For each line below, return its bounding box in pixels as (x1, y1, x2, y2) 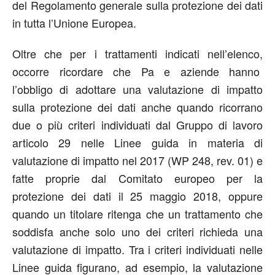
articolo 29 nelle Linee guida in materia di (12, 134, 263, 151)
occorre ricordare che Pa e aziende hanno (12, 63, 263, 80)
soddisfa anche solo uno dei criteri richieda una (12, 223, 263, 240)
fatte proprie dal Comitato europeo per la (12, 170, 263, 187)
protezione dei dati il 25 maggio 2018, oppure (12, 188, 263, 204)
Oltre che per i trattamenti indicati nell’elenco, (12, 45, 263, 62)
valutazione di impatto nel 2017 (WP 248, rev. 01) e (12, 152, 263, 169)
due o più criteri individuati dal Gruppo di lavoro (12, 117, 263, 133)
